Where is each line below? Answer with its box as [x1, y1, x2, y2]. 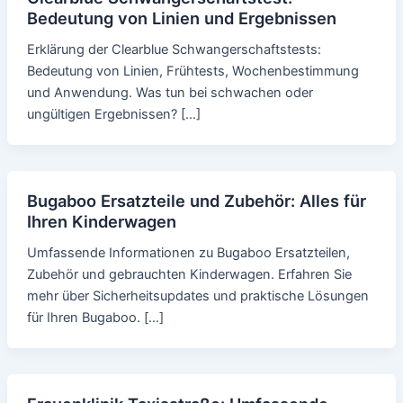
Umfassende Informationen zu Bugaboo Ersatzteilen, [26, 245, 350, 262]
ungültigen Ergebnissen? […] [26, 106, 201, 123]
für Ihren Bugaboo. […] [26, 309, 164, 327]
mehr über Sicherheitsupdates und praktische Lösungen [26, 288, 369, 305]
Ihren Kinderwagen [26, 211, 176, 232]
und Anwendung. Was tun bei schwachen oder [26, 85, 313, 102]
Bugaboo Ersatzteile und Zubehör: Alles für [26, 191, 366, 211]
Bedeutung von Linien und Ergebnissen [26, 8, 336, 29]
